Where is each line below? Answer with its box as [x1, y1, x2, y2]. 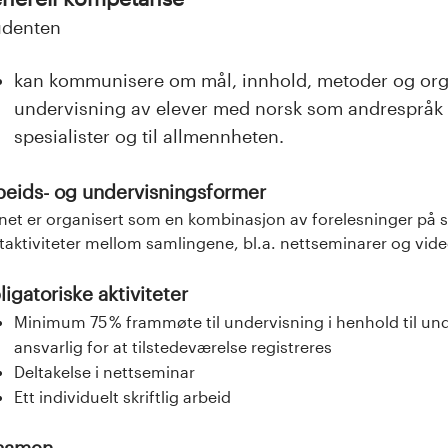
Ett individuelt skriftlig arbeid [14, 386, 231, 406]
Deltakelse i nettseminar [14, 361, 195, 381]
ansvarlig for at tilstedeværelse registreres [14, 336, 332, 356]
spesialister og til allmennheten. [14, 126, 284, 147]
